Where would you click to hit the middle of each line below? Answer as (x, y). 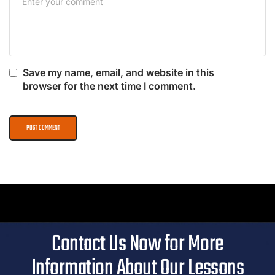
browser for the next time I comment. (109, 86)
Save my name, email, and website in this (118, 72)
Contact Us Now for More (137, 244)
